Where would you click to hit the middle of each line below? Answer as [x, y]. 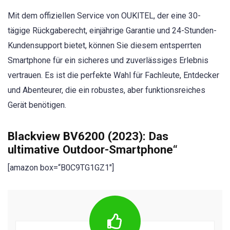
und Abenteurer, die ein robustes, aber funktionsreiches [107, 90]
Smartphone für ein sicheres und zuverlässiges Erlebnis [108, 60]
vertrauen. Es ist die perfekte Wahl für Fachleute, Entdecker [113, 75]
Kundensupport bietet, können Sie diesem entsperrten [104, 45]
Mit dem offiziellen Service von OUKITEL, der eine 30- [104, 16]
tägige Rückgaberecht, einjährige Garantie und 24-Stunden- [112, 31]
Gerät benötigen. [37, 105]
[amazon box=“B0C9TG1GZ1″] [61, 168]
